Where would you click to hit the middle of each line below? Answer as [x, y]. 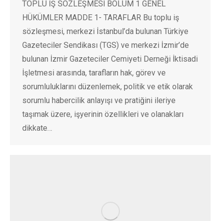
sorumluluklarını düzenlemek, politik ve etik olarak [108, 87]
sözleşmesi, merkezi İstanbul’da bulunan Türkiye [105, 32]
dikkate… [37, 128]
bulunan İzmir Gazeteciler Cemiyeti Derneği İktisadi [110, 59]
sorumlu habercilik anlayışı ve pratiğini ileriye [99, 101]
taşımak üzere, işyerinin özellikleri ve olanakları [103, 114]
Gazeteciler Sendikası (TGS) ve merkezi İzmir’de [106, 45]
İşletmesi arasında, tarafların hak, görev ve [94, 73]
